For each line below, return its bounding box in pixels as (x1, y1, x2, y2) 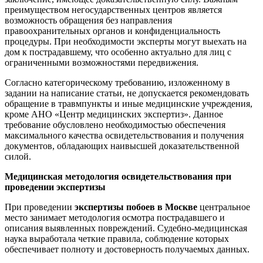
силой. (5, 151, 31, 161)
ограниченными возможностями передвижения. (5, 57, 198, 68)
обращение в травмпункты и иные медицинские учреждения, (5, 98, 252, 109)
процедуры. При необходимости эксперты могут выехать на (5, 36, 247, 46)
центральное (200, 201, 250, 212)
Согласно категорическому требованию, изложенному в (5, 77, 230, 87)
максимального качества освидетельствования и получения (5, 130, 244, 140)
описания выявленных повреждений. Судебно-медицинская (5, 222, 247, 233)
